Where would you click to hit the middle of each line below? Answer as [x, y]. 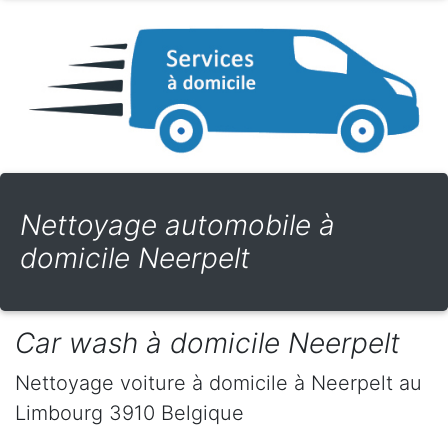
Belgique [202, 413]
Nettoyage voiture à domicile [154, 383]
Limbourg [59, 413]
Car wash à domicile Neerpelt [207, 343]
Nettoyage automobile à [177, 225]
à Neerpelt [346, 383]
